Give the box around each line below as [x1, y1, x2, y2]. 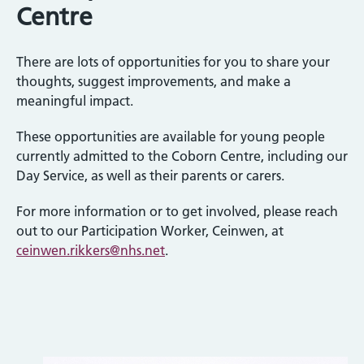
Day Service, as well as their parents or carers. [16, 167, 284, 184]
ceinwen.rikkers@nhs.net [16, 241, 165, 258]
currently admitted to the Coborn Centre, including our [16, 147, 348, 164]
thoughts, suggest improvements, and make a [16, 72, 291, 89]
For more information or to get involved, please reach [16, 202, 338, 219]
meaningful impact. [16, 92, 136, 109]
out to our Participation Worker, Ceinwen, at [16, 222, 284, 239]
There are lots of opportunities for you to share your [16, 53, 330, 70]
